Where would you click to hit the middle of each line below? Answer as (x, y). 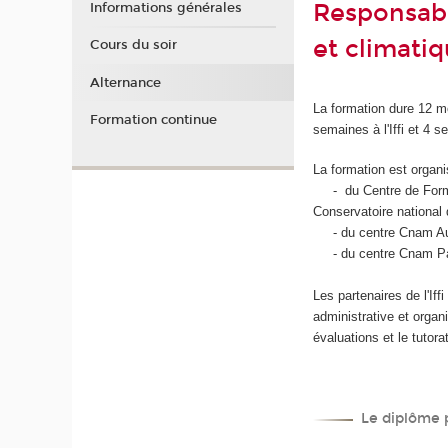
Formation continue (153, 120)
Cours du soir (133, 45)
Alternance (125, 82)
